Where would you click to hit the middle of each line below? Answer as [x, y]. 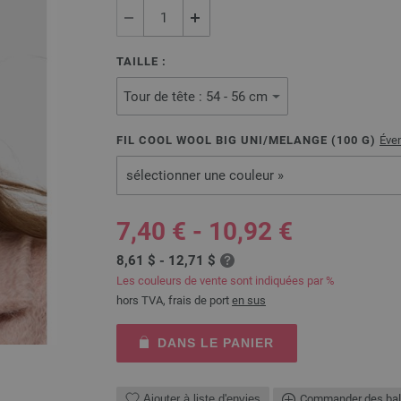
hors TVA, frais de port [174, 300]
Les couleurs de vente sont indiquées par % [226, 281]
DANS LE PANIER [215, 343]
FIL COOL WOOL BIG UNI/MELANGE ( [226, 140]
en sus [249, 300]
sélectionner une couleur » [205, 175]
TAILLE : [141, 61]
